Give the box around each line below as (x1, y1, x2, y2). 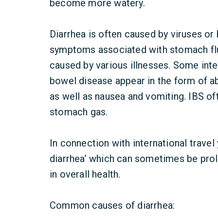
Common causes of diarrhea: (50, 200, 175, 211)
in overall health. (50, 168, 121, 180)
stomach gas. (50, 106, 108, 118)
